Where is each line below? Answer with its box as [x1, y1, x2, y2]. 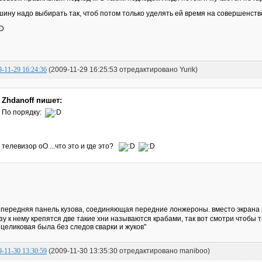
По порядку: [1, 108, 45, 116]
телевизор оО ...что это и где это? [1, 142, 119, 150]
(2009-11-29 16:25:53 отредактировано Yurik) [49, 65, 198, 74]
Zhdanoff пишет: [1, 95, 62, 105]
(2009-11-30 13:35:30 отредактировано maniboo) [49, 246, 210, 255]
